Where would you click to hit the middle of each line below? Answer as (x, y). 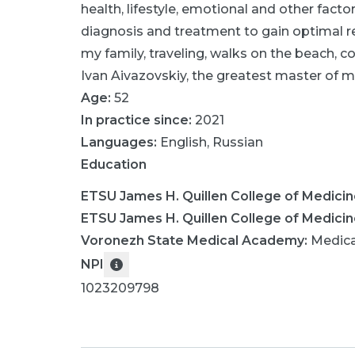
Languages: (120, 142)
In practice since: (136, 120)
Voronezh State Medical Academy (193, 240)
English (183, 142)
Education (114, 164)
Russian (238, 142)
